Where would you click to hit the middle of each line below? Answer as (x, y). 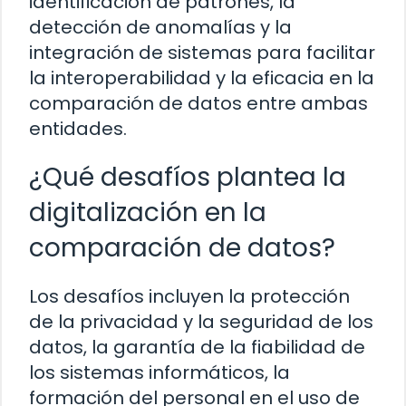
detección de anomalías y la (160, 28)
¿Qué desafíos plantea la (188, 178)
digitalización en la (148, 213)
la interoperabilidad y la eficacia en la (202, 78)
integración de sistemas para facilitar (202, 53)
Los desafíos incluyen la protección (189, 297)
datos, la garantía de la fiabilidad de (197, 348)
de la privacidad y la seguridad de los (201, 322)
